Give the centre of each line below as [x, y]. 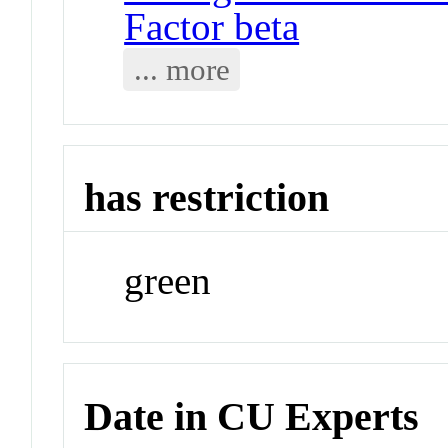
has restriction [207, 198]
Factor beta [212, 26]
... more [181, 69]
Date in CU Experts [252, 416]
